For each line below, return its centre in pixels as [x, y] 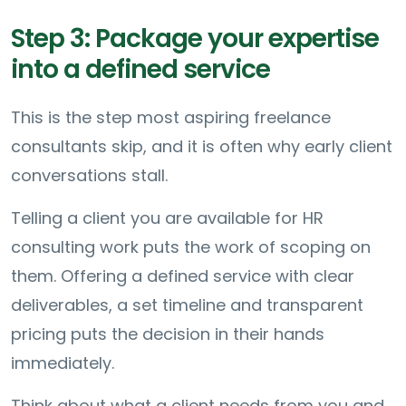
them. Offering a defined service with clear [183, 275]
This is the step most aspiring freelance [171, 117]
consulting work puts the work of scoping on [191, 246]
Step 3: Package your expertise [195, 38]
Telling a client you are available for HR [167, 217]
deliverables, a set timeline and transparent [187, 304]
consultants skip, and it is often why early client [202, 146]
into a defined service [140, 69]
